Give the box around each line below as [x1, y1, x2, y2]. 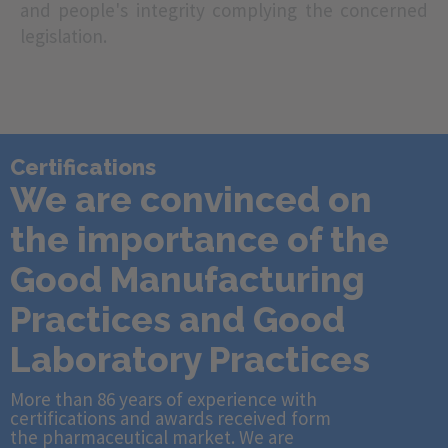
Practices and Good [10, 299, 345, 340]
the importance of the [10, 219, 389, 260]
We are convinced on [10, 179, 372, 220]
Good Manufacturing [10, 259, 365, 300]
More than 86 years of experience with [10, 387, 317, 411]
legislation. [20, 24, 107, 48]
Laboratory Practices [10, 339, 370, 380]
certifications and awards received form [10, 406, 331, 430]
